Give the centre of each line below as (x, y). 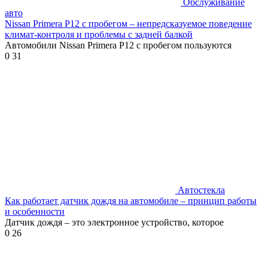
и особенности (35, 211)
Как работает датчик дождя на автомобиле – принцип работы (131, 200)
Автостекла (201, 190)
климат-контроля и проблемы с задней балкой (99, 34)
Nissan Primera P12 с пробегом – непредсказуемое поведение (128, 23)
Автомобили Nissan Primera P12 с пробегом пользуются (118, 45)
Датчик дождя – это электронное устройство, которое (114, 222)
